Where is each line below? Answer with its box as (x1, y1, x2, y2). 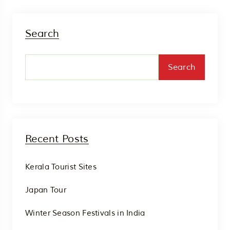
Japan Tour (25, 185, 66, 195)
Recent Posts (25, 132, 89, 145)
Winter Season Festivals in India (25, 208, 145, 218)
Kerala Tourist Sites (25, 162, 97, 172)
